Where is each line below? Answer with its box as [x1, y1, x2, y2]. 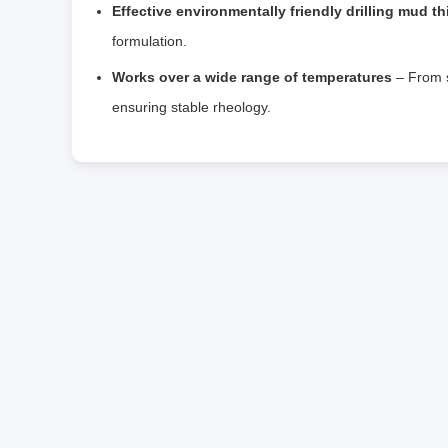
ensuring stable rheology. [112, 98, 271, 115]
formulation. [112, 32, 187, 49]
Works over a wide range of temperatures [112, 68, 392, 85]
